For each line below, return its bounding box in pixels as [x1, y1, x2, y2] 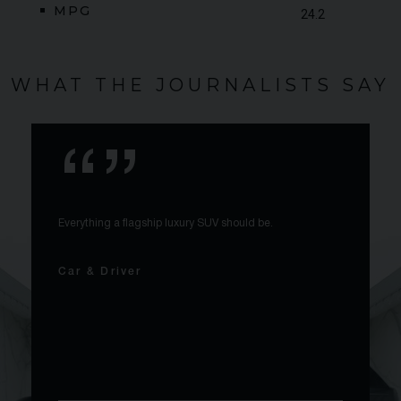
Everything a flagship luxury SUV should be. [58, 218, 273, 229]
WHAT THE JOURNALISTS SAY [11, 74, 390, 97]
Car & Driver [58, 267, 142, 277]
